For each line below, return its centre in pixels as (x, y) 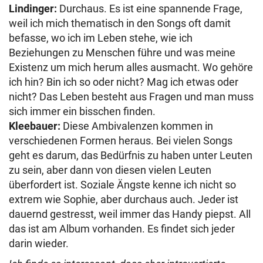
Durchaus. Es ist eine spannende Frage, (150, 8)
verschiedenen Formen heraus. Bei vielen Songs (121, 140)
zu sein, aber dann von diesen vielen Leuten (110, 170)
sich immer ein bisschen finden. (83, 111)
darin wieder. (39, 243)
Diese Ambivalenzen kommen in (137, 126)
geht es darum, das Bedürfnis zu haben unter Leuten (131, 155)
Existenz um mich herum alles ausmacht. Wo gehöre (131, 67)
